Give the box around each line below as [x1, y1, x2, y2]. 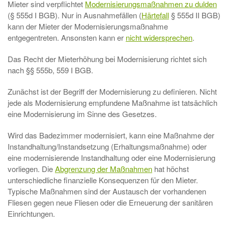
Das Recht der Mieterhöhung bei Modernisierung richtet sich [8, 53, 207, 64]
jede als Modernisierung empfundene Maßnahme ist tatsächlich [8, 97, 217, 108]
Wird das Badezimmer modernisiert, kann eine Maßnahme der [8, 130, 214, 140]
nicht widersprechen [126, 32, 192, 43]
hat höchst [152, 163, 189, 174]
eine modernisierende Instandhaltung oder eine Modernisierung [8, 152, 215, 163]
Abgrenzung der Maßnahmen [55, 163, 152, 174]
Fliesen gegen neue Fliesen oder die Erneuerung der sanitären [8, 197, 213, 208]
